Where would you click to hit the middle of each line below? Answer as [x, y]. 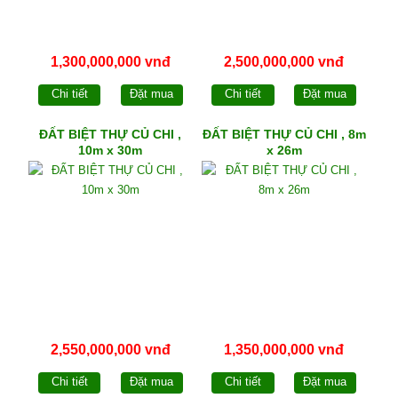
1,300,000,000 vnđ [110, 62]
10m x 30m [111, 151]
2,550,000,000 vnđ [110, 350]
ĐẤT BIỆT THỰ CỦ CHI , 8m [284, 135]
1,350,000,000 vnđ [284, 350]
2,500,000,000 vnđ [284, 62]
